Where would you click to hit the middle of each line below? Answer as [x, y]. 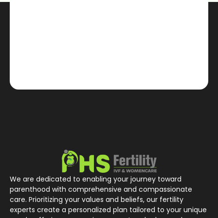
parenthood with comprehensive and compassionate [101, 190]
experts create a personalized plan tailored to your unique [108, 210]
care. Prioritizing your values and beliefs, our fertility [97, 200]
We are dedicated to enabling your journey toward [96, 179]
